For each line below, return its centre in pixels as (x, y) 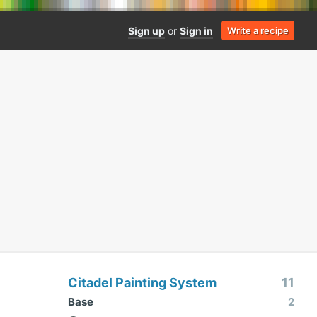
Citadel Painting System (142, 283)
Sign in (196, 30)
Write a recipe (258, 30)
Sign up (146, 30)
